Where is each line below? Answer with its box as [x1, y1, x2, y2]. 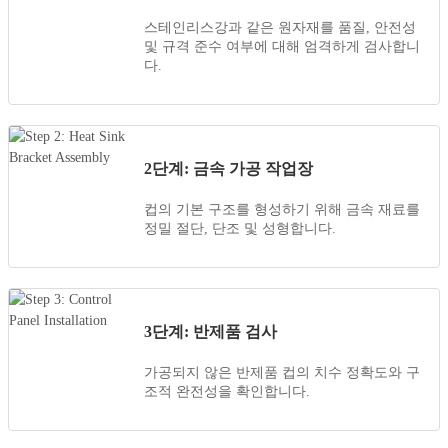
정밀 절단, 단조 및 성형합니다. [144, 221, 336, 237]
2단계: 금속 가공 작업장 [144, 160, 313, 178]
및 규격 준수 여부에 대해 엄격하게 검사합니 [144, 39, 420, 55]
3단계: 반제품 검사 [144, 323, 277, 341]
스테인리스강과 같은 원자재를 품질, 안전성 [144, 20, 416, 36]
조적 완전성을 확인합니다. [144, 384, 310, 400]
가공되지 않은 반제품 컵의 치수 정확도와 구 [144, 365, 420, 381]
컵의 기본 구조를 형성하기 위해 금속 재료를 [144, 202, 420, 218]
